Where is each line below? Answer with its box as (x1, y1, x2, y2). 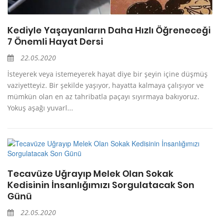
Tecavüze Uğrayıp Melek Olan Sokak (7, 167, 173, 180)
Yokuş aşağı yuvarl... (7, 103, 73, 113)
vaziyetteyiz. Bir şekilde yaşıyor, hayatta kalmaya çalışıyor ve (7, 81, 204, 90)
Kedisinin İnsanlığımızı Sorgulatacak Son (7, 179, 194, 192)
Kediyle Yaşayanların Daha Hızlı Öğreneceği (7, 24, 211, 37)
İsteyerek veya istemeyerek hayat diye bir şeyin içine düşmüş (7, 69, 208, 79)
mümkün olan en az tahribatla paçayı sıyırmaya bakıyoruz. (7, 92, 199, 102)
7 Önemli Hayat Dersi (7, 35, 103, 48)
